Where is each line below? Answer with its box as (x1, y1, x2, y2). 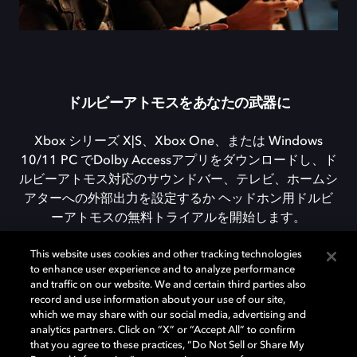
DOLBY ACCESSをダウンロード (80, 274, 257, 286)
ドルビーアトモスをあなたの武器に (67, 93, 290, 114)
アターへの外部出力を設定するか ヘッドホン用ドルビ (24, 193, 333, 206)
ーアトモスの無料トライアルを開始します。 (51, 212, 306, 226)
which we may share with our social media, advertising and (30, 310, 307, 320)
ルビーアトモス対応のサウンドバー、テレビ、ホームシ (19, 174, 338, 187)
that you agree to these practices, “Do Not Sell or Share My (30, 340, 305, 351)
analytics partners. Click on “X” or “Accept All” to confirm (30, 325, 296, 335)
